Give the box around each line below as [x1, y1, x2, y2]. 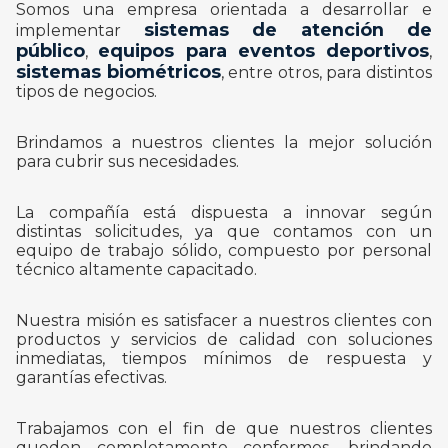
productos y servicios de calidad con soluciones [16, 330, 432, 350]
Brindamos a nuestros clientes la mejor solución [16, 133, 432, 153]
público [16, 40, 85, 62]
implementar [16, 21, 144, 41]
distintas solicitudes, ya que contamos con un [16, 222, 432, 242]
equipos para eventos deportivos [98, 40, 429, 62]
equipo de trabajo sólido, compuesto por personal [16, 241, 432, 261]
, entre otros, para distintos [220, 63, 433, 83]
